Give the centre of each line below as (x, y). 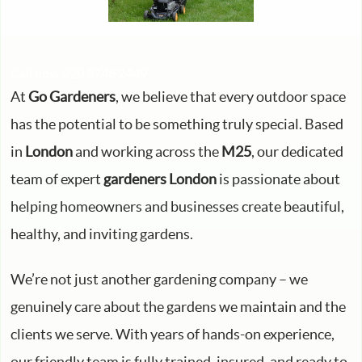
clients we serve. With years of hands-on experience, (173, 334)
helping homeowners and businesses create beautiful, (177, 206)
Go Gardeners (72, 96)
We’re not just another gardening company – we (159, 279)
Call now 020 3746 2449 (79, 73)
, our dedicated (297, 151)
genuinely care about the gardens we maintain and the (178, 306)
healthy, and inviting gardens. (102, 234)
